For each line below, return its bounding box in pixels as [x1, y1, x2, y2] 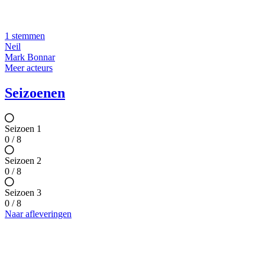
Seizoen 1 [5, 124, 41, 134]
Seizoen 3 [5, 188, 41, 198]
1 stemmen [5, 31, 45, 41]
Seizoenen [5, 85, 65, 101]
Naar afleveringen [5, 209, 72, 219]
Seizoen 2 [5, 156, 41, 166]
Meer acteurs [5, 63, 53, 73]
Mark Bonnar [5, 52, 55, 63]
